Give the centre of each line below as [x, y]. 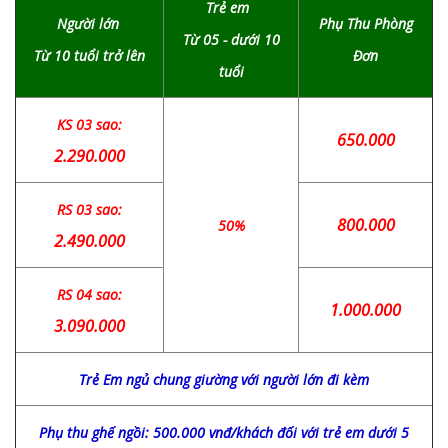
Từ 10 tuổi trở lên [89, 55]
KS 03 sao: [89, 124]
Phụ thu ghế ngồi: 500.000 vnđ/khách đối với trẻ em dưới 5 [224, 432]
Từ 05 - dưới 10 [231, 39]
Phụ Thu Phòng [365, 23]
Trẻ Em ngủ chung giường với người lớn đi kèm [224, 379]
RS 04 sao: [89, 294]
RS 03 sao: [89, 209]
